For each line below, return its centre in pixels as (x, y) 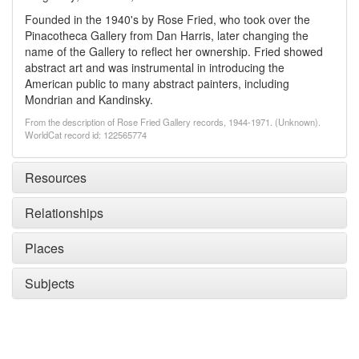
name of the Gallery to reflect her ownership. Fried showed (174, 51)
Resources (56, 177)
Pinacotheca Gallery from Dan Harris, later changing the (167, 35)
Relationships (64, 213)
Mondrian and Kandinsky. (89, 99)
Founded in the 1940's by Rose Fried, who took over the (167, 19)
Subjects (50, 283)
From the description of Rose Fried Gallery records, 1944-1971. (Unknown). (173, 122)
